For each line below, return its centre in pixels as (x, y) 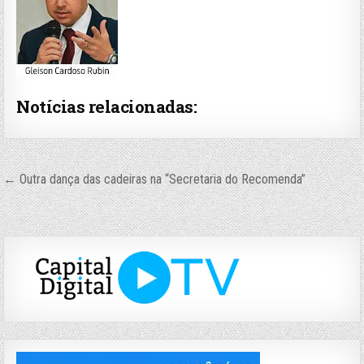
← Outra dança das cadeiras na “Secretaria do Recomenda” (155, 179)
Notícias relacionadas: (107, 106)
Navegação (64, 182)
